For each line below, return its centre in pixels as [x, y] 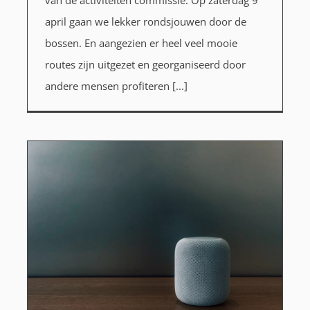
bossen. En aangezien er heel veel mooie [141, 43]
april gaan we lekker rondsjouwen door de [145, 21]
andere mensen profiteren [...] [116, 85]
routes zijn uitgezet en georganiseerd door [145, 64]
